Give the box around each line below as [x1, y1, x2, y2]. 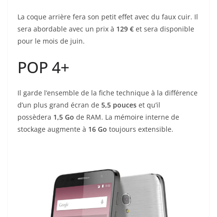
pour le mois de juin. [17, 36, 85, 46]
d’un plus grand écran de [17, 100, 101, 110]
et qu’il [137, 100, 160, 110]
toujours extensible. [107, 124, 173, 134]
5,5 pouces [101, 100, 137, 110]
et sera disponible [134, 24, 194, 34]
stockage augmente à [17, 124, 88, 134]
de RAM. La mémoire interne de [74, 112, 179, 122]
